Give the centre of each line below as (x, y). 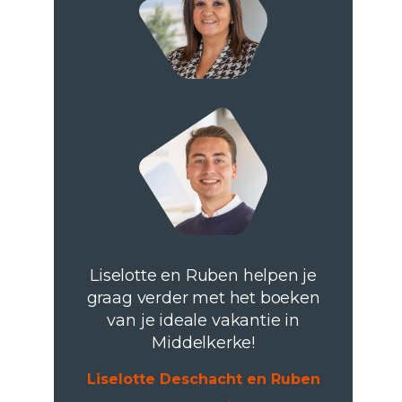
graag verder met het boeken (203, 297)
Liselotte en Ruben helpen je (204, 275)
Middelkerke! (204, 342)
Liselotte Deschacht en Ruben (203, 379)
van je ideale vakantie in (203, 320)
